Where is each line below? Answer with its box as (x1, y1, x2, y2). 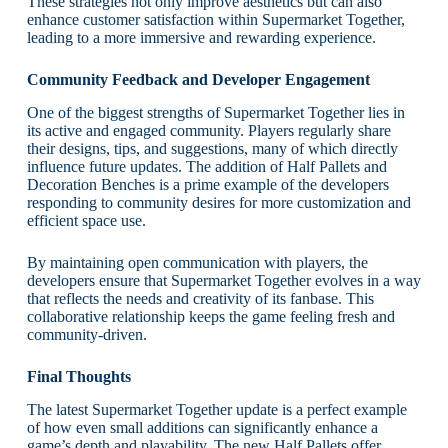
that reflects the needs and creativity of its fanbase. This (26, 289, 374, 307)
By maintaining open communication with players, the (26, 253, 368, 271)
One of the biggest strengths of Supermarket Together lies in (26, 103, 405, 121)
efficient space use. (26, 211, 146, 229)
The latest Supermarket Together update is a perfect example (26, 400, 407, 418)
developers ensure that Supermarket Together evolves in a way (26, 271, 421, 289)
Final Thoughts (26, 367, 131, 385)
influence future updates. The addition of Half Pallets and (26, 157, 387, 175)
